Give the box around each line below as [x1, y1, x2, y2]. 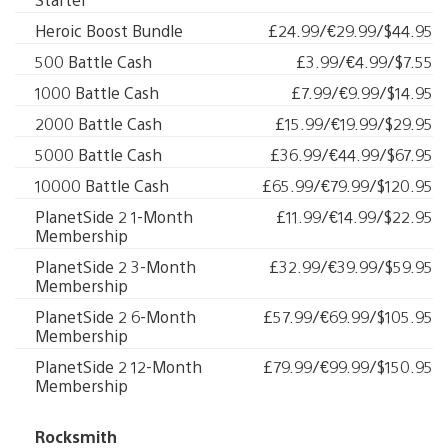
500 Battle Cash [35, 51, 152, 72]
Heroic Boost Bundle [35, 20, 183, 41]
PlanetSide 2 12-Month [35, 356, 202, 377]
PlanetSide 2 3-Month [35, 256, 196, 277]
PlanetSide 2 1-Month [35, 206, 193, 227]
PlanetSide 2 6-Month [35, 306, 196, 327]
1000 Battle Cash [35, 82, 159, 103]
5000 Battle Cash [35, 144, 162, 165]
